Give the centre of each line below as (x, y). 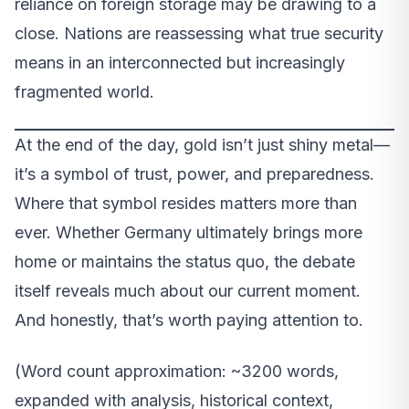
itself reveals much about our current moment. (188, 291)
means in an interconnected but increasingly (180, 63)
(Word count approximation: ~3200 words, (177, 372)
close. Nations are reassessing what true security (199, 34)
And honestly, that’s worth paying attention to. (189, 320)
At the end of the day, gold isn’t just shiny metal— (202, 145)
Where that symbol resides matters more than (186, 204)
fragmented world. (84, 92)
